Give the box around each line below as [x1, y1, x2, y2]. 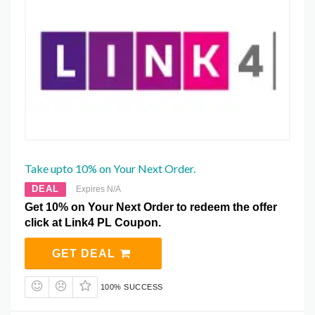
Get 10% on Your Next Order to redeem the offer [25, 200, 277, 213]
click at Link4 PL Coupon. [25, 216, 161, 229]
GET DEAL [51, 247, 119, 259]
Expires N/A [76, 184, 121, 194]
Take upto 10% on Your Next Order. [25, 161, 195, 175]
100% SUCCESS [100, 282, 163, 291]
